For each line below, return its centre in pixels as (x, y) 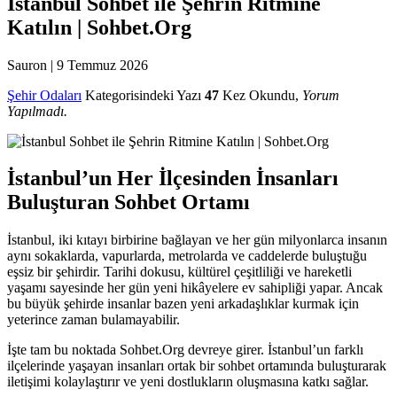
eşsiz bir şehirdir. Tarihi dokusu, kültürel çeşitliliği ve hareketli (179, 272)
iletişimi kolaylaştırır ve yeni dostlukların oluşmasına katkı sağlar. (188, 382)
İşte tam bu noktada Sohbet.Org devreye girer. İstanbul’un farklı (185, 350)
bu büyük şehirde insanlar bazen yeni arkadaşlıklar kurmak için (183, 304)
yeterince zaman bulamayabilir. (93, 320)
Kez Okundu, (262, 95)
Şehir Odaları (44, 95)
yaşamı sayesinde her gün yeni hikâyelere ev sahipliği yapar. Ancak (195, 288)
